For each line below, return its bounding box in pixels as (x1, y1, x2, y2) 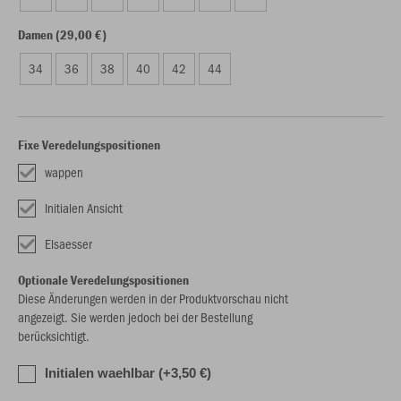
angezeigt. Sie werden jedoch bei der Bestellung (18, 308, 252, 326)
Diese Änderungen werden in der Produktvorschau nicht (18, 289, 288, 307)
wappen (45, 163, 83, 181)
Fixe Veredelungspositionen (18, 136, 160, 153)
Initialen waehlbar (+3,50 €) (45, 365, 211, 380)
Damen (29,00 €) (18, 26, 107, 43)
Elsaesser (45, 235, 92, 252)
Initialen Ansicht (45, 199, 123, 217)
